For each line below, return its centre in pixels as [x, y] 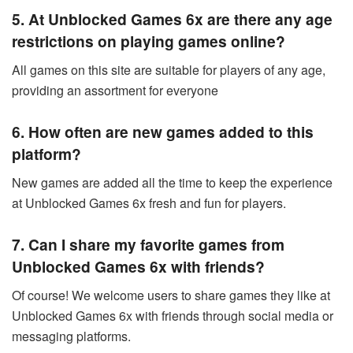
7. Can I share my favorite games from [148, 245]
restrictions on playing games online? [149, 41]
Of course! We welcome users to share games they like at [171, 295]
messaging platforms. [71, 336]
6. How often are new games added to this [163, 132]
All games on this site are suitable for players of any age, [169, 69]
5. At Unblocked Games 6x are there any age [172, 19]
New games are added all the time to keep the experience [172, 182]
